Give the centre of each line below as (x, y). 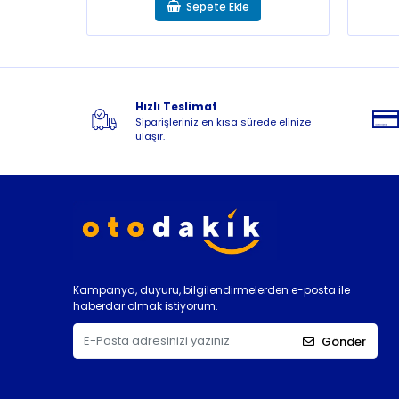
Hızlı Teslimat (176, 106)
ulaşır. (150, 136)
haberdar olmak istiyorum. (146, 306)
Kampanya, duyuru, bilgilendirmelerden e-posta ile (212, 290)
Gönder (344, 341)
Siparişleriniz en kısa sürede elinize (223, 122)
